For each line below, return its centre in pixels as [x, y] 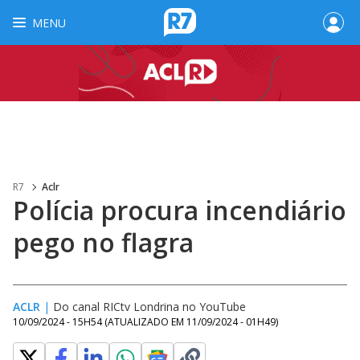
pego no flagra [103, 242]
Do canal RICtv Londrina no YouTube [149, 307]
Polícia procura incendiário [180, 210]
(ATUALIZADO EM [145, 322]
